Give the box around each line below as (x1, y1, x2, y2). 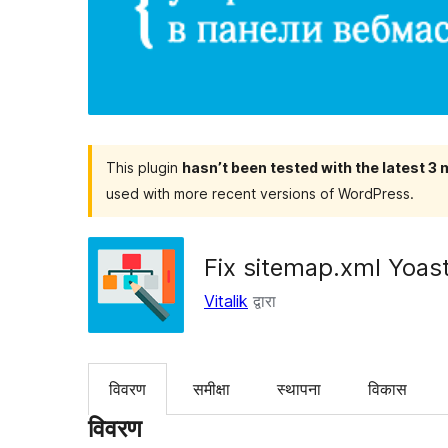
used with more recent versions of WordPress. (106, 184, 414, 202)
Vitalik (204, 290, 248, 311)
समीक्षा (193, 378, 230, 399)
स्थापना (277, 378, 321, 399)
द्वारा (248, 290, 276, 311)
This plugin (106, 158, 182, 176)
